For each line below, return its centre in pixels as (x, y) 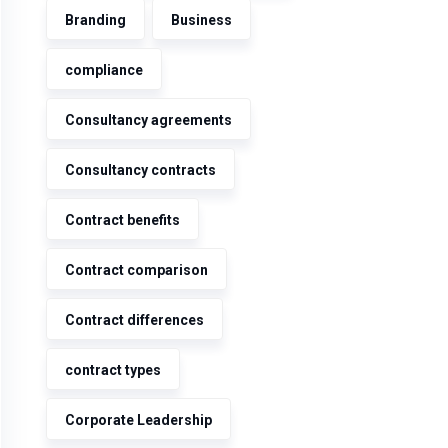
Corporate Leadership (138, 420)
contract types (113, 370)
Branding (95, 20)
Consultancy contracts (140, 170)
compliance (104, 70)
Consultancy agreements (148, 120)
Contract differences (134, 320)
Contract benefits (122, 220)
